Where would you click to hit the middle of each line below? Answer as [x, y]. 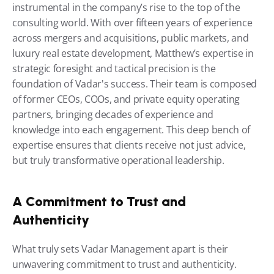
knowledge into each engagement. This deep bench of [131, 129]
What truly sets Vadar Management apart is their [120, 249]
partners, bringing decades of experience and [113, 114]
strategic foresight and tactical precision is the [114, 68]
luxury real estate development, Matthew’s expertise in [133, 53]
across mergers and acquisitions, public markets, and [131, 38]
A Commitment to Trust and [99, 201]
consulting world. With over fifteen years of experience [132, 22]
